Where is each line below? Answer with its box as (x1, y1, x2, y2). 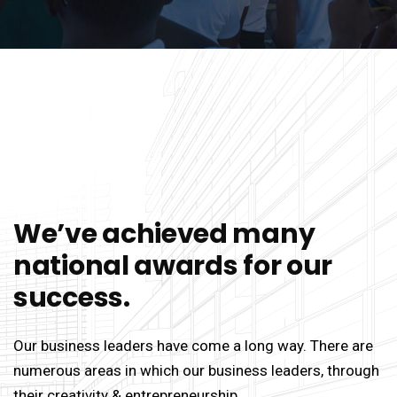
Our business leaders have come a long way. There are (13, 337, 373, 354)
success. (13, 279, 130, 316)
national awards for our (13, 247, 333, 284)
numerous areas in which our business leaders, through (13, 362, 379, 379)
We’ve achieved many (13, 215, 315, 253)
